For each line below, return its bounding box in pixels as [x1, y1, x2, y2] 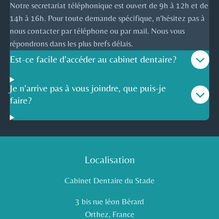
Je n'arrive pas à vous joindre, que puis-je [10, 83, 166, 94]
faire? [10, 95, 32, 106]
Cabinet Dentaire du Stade [65, 176, 154, 186]
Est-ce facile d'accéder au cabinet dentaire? [10, 54, 176, 65]
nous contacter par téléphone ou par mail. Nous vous [10, 26, 185, 36]
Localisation [84, 153, 135, 166]
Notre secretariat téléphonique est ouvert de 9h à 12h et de [10, 1, 208, 11]
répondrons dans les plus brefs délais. [10, 39, 133, 49]
